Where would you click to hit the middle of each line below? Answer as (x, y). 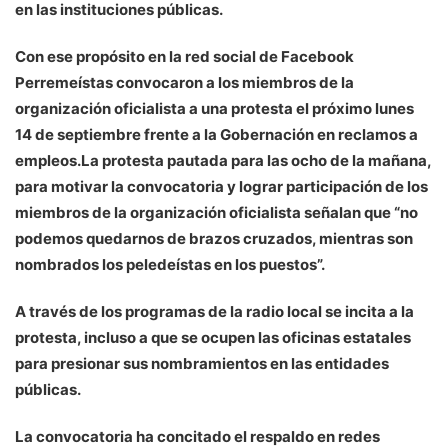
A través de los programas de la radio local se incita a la (214, 311)
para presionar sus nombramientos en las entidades (202, 363)
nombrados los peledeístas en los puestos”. (170, 264)
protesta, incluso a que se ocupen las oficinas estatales (213, 337)
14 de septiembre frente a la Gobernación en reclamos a (216, 134)
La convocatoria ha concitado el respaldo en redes (197, 436)
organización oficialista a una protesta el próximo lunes (214, 108)
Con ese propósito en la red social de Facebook (184, 56)
